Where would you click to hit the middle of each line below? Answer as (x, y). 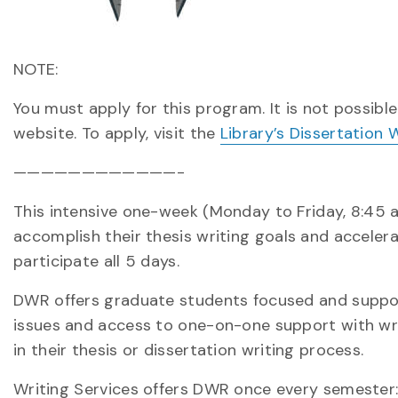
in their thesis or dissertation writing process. (189, 350)
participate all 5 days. (96, 261)
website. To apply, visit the (117, 133)
